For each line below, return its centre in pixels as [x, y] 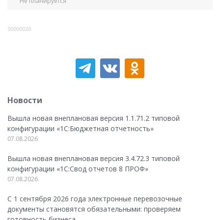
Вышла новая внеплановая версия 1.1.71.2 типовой [94, 118]
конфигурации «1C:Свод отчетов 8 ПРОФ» [78, 169]
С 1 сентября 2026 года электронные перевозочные [95, 199]
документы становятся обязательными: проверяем [94, 209]
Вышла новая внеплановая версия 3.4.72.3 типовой [94, 158]
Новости [25, 100]
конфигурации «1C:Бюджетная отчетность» [81, 128]
